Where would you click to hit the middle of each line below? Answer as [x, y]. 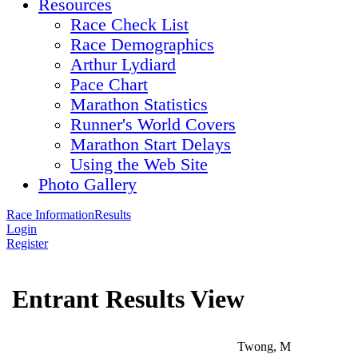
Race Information [50, 215]
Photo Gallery [88, 185]
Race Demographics [142, 45]
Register [27, 243]
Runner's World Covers [153, 125]
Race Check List [129, 25]
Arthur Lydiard [123, 65]
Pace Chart [109, 85]
